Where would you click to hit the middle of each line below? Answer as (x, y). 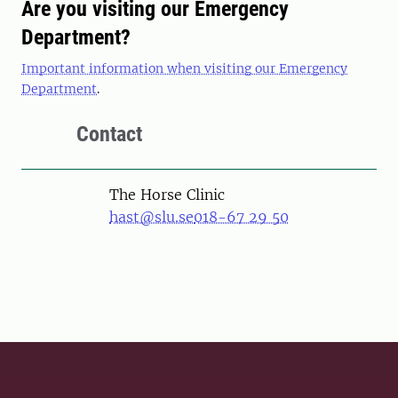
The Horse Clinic (167, 195)
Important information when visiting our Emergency (184, 69)
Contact (109, 135)
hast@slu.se (151, 217)
